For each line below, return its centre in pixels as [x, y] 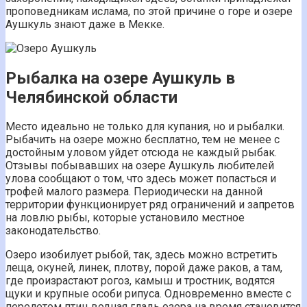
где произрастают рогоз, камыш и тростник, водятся [140, 281]
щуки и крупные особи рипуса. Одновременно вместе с [148, 294]
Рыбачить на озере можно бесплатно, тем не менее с [143, 140]
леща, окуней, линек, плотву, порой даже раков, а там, [144, 268]
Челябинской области [91, 97]
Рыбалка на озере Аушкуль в [120, 78]
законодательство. [53, 231]
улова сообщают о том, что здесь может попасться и [141, 179]
